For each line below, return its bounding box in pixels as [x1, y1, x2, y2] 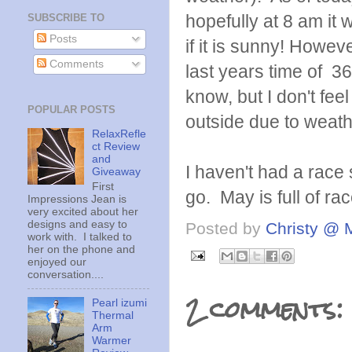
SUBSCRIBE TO [27, 11, 104, 24]
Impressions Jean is [27, 192, 126, 205]
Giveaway [92, 165, 141, 178]
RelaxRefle [92, 127, 147, 140]
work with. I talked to [27, 230, 132, 243]
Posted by [185, 218, 266, 237]
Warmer [92, 334, 132, 346]
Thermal [92, 309, 134, 321]
